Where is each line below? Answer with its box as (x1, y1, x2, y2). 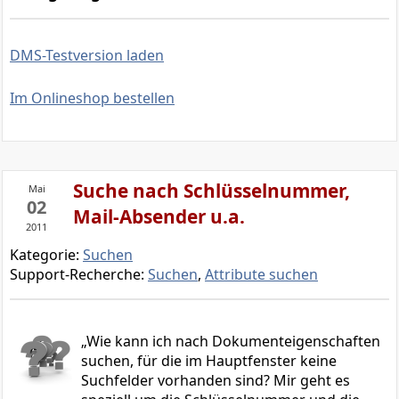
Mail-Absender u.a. (73, 204, 245, 230)
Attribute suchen (205, 265, 318, 285)
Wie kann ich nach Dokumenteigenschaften (86, 331, 380, 352)
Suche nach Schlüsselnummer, (73, 178, 350, 204)
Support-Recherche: (10, 265, 148, 285)
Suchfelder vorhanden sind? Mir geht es (81, 370, 350, 391)
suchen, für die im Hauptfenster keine (81, 351, 337, 371)
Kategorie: (10, 245, 83, 265)
